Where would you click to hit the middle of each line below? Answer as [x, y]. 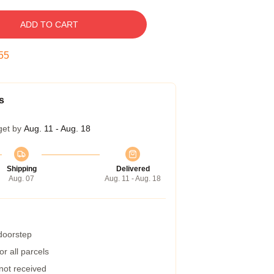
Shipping [21, 169]
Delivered [133, 169]
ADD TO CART [49, 24]
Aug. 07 [21, 179]
